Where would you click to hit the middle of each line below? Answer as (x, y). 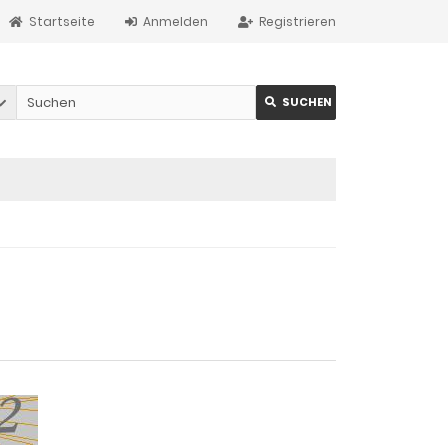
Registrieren (297, 21)
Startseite (62, 21)
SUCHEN (307, 102)
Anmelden (175, 21)
